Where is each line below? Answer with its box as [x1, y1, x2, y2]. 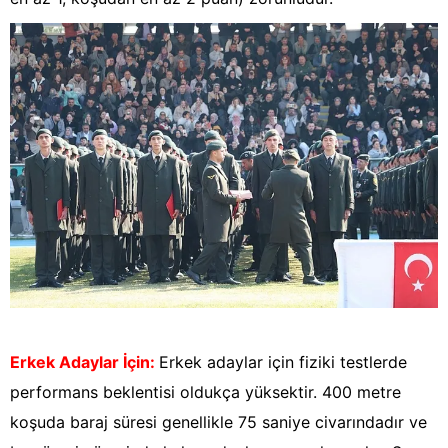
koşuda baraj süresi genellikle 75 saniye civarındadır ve [10, 412, 427, 433]
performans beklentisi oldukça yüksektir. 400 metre [10, 382, 401, 403]
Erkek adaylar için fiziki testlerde [159, 352, 407, 373]
